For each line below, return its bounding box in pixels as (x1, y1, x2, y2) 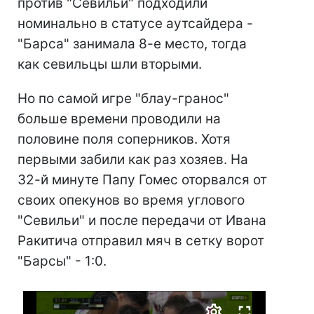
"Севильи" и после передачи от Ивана (18, 212, 266, 229)
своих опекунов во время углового (18, 192, 245, 209)
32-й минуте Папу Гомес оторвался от (18, 172, 267, 189)
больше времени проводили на (18, 111, 221, 128)
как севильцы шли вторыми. (18, 56, 202, 73)
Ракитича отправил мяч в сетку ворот (18, 233, 264, 250)
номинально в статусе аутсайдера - (18, 15, 253, 32)
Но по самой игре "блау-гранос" (18, 90, 229, 107)
